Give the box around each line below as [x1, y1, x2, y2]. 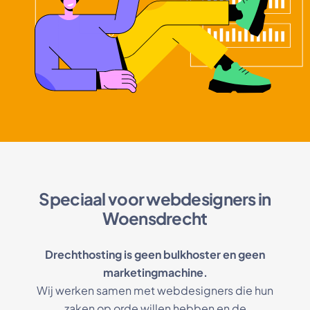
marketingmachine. [102, 265, 208, 280]
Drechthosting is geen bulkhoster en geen [45, 247, 265, 262]
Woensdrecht [102, 208, 208, 228]
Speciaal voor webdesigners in [39, 188, 271, 209]
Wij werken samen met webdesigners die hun [37, 283, 273, 298]
